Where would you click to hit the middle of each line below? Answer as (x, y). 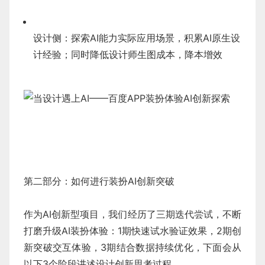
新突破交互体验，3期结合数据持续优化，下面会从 (132, 247)
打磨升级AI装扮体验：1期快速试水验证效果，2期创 (132, 230)
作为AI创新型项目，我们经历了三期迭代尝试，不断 (132, 214)
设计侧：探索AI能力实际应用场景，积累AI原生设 (137, 38)
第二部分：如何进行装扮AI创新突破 (99, 181)
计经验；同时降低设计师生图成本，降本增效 (128, 55)
